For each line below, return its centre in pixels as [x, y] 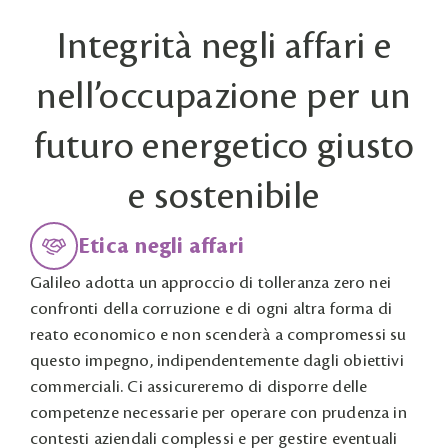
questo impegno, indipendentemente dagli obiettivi [217, 361]
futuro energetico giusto [224, 146]
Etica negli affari [161, 246]
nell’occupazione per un [224, 96]
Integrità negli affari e [224, 46]
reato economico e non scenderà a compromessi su [218, 335]
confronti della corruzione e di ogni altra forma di [211, 309]
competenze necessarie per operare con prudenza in [218, 413]
